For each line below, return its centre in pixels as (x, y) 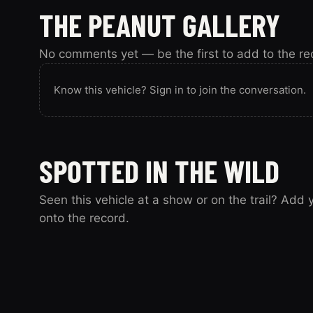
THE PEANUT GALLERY (160, 25)
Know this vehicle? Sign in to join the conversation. (180, 90)
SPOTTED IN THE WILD (159, 171)
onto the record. (84, 218)
